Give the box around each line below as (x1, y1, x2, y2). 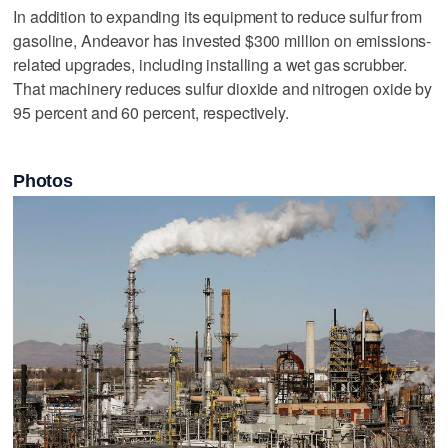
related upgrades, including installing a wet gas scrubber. (13, 53, 408, 76)
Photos (13, 170, 73, 191)
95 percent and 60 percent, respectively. (13, 101, 289, 124)
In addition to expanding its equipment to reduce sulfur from (13, 5, 422, 28)
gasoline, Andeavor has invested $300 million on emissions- (13, 29, 432, 52)
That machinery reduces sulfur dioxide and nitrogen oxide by (13, 77, 433, 100)
